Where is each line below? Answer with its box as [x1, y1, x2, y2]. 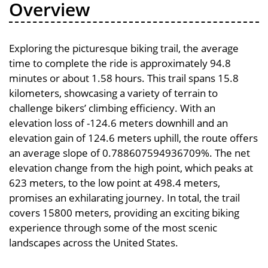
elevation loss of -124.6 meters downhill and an [9, 115, 228, 130]
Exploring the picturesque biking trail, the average [9, 41, 239, 55]
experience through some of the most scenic [9, 220, 217, 234]
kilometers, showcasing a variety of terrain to [9, 86, 218, 100]
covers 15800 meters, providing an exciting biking [9, 205, 239, 220]
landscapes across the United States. [9, 235, 178, 249]
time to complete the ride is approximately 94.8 [9, 56, 231, 70]
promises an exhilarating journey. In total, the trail [9, 190, 240, 205]
